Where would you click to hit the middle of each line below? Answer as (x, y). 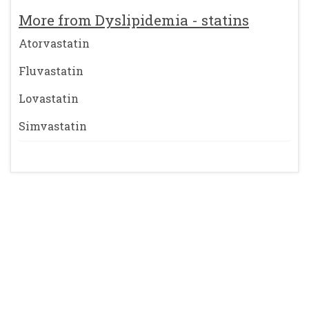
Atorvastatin (54, 43)
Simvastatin (53, 126)
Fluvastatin (51, 71)
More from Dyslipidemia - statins (134, 20)
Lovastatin (49, 98)
